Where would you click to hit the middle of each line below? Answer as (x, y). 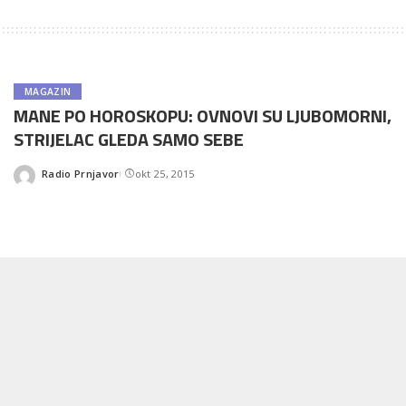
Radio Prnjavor (81, 173)
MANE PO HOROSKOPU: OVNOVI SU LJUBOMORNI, (203, 116)
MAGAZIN (48, 92)
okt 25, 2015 (164, 173)
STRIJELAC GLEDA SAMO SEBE (129, 139)
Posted (59, 180)
